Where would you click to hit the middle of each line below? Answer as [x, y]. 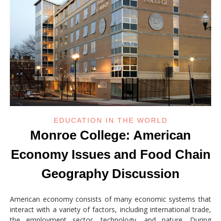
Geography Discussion [110, 173]
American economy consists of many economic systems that [110, 199]
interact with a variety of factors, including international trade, [110, 209]
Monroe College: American [110, 135]
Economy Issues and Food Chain [110, 154]
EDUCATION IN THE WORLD [110, 120]
